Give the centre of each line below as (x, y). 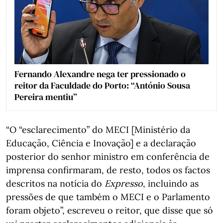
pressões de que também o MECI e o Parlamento (108, 197)
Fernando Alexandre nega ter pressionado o (100, 74)
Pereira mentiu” (46, 97)
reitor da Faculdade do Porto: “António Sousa (102, 86)
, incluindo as (171, 184)
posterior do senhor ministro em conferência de (108, 157)
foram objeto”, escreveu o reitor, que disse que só (110, 211)
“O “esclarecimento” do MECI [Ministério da (98, 130)
